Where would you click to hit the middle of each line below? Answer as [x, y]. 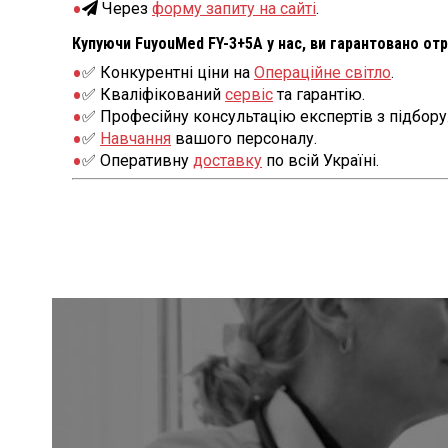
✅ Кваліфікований [153, 94]
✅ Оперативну [137, 160]
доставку [227, 160]
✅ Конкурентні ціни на [168, 72]
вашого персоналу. [244, 138]
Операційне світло [322, 72]
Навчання [135, 138]
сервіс [249, 94]
